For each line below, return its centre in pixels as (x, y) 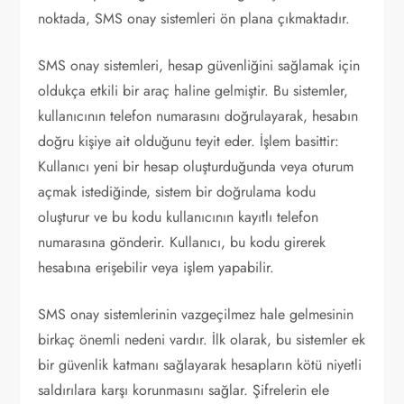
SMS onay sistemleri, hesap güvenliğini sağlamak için (199, 65)
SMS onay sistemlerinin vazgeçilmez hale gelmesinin (196, 314)
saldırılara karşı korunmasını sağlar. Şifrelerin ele (184, 390)
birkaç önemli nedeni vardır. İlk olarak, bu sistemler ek (202, 340)
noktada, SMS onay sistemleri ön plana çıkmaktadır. (194, 18)
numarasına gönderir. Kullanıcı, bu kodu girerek (182, 242)
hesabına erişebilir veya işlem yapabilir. (156, 267)
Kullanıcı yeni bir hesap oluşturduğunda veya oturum (196, 166)
